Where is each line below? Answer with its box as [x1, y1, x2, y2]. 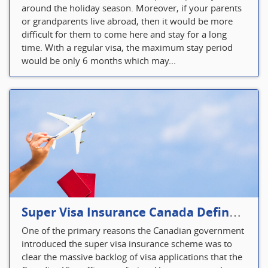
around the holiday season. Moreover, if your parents [22, 1, 242, 14]
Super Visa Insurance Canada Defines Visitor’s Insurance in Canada [229, 205, 241, 219]
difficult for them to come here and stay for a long [22, 28, 227, 40]
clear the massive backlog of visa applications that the [22, 250, 242, 263]
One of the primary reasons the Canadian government [22, 224, 244, 236]
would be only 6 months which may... [22, 54, 176, 66]
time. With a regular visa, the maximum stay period [22, 41, 233, 53]
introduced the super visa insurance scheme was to [22, 237, 232, 249]
